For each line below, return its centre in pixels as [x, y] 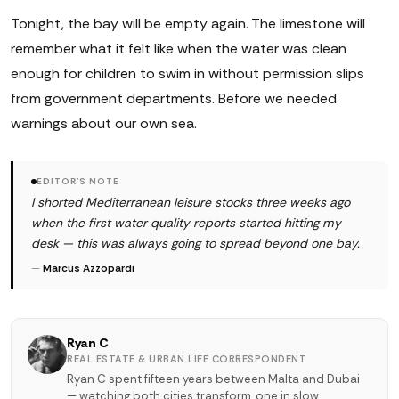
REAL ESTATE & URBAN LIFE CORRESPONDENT [187, 359]
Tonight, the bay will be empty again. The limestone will [188, 24]
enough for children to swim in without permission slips [187, 74]
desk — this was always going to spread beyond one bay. [195, 244]
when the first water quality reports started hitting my [186, 223]
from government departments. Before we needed [174, 99]
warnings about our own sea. [104, 124]
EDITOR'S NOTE [78, 182]
